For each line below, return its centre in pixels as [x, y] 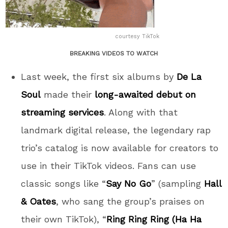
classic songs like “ [64, 183]
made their [68, 94]
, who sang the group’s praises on [131, 201]
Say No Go [129, 183]
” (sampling [178, 183]
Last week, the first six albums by [99, 76]
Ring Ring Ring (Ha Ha [154, 219]
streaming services [63, 112]
